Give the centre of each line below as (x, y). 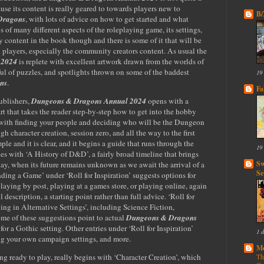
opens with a (168, 101)
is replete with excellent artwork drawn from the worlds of (110, 61)
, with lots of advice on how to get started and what (107, 19)
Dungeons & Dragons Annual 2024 (89, 101)
